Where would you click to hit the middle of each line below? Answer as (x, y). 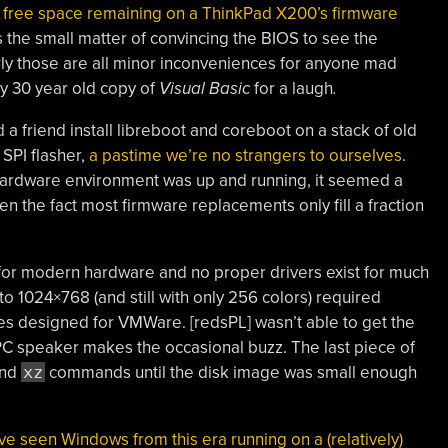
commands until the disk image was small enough (230, 372)
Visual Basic (204, 88)
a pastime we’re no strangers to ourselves (245, 155)
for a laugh (291, 88)
